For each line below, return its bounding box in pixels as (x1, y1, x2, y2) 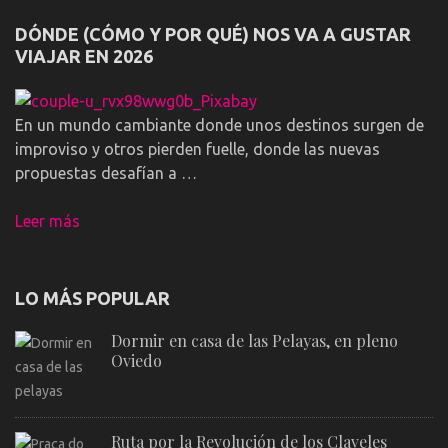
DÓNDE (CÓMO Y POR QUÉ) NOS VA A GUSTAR (15, 23, 411, 44)
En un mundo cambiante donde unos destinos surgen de (15, 115, 424, 134)
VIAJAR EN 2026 (15, 45, 153, 66)
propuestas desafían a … (15, 163, 197, 182)
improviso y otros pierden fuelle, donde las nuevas (15, 139, 380, 158)
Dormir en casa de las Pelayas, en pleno (111, 329, 398, 351)
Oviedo (111, 349, 162, 371)
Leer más (15, 211, 80, 230)
